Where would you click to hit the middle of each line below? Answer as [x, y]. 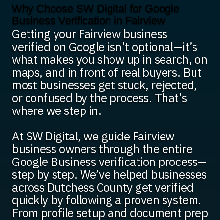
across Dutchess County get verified [103, 187]
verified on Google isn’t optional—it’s [105, 47]
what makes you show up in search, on [110, 60]
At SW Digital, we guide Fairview [93, 136]
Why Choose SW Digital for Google [96, 9]
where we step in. [57, 111]
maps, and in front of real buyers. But [107, 72]
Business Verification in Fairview [89, 20]
